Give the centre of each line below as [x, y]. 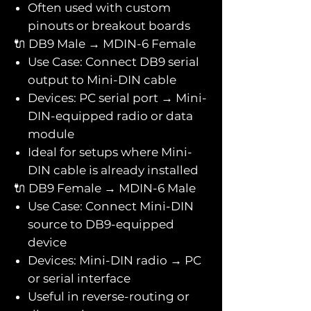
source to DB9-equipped [101, 224]
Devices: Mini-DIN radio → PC [115, 260]
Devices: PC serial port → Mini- [117, 98]
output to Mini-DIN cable [102, 79]
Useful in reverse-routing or [109, 296]
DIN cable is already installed [113, 170]
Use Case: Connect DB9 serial [114, 61]
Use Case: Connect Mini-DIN [111, 206]
